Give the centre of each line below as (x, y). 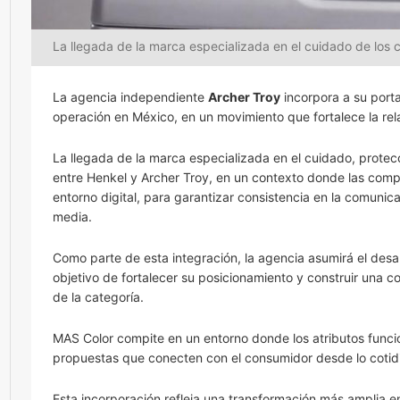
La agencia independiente (130, 97)
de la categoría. (98, 297)
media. (72, 217)
